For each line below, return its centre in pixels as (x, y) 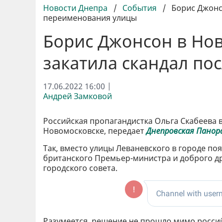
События (139, 8)
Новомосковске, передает (95, 131)
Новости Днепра (76, 8)
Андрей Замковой (78, 96)
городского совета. (80, 168)
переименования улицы (90, 18)
